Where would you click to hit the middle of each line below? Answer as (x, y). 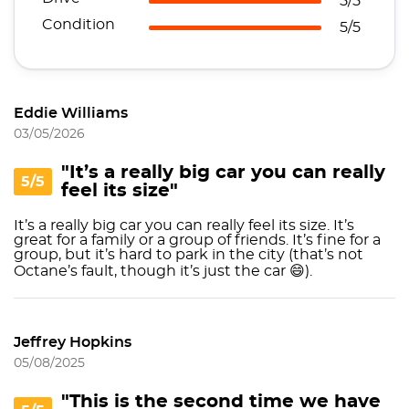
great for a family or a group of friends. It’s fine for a (197, 240)
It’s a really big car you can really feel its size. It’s (184, 225)
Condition (79, 25)
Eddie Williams (71, 113)
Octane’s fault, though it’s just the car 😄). (163, 271)
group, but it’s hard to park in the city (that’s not (189, 255)
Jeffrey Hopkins (73, 342)
